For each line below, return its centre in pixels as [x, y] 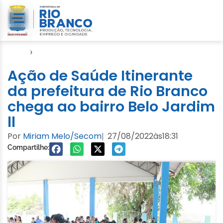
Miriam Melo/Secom [62, 136]
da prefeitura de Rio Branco [108, 91]
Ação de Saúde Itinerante [100, 75]
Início [17, 52]
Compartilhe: [28, 147]
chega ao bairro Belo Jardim [111, 106]
